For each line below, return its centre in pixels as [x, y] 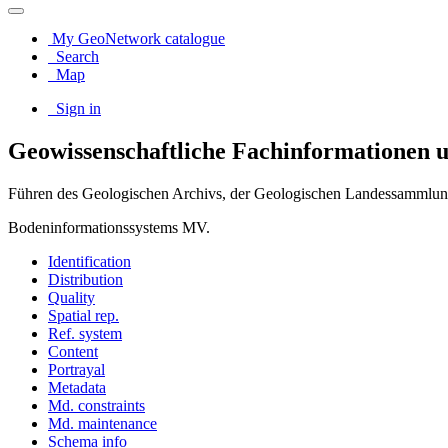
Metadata [77, 387]
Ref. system [85, 333]
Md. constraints [96, 405]
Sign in [76, 108]
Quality [71, 297]
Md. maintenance [102, 423]
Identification [89, 261]
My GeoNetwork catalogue [136, 38]
